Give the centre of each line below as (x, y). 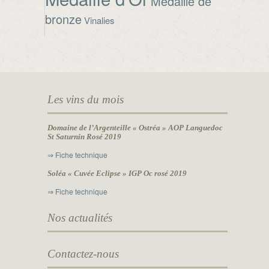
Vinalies (99, 20)
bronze (63, 19)
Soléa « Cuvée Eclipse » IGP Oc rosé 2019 (117, 173)
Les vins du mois (85, 99)
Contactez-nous (83, 254)
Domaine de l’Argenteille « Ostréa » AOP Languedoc (135, 128)
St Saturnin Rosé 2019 (84, 137)
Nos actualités (80, 218)
